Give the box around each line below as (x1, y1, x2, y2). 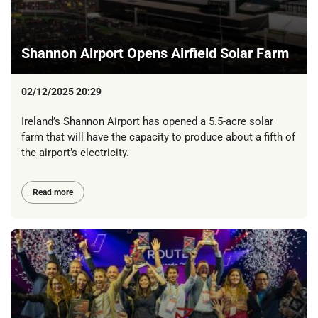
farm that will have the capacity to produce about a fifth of (21, 130, 295, 143)
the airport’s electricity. (21, 146, 129, 159)
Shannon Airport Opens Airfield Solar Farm (21, 45, 289, 62)
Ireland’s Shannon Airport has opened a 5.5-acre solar (21, 114, 273, 128)
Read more (33, 187, 73, 198)
